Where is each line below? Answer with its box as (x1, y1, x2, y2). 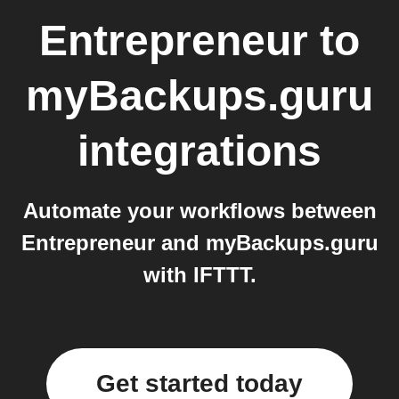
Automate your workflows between (22, 199, 377, 223)
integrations (77, 127, 322, 175)
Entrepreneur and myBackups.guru (20, 231, 379, 255)
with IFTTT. (142, 263, 256, 287)
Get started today (96, 370, 303, 397)
